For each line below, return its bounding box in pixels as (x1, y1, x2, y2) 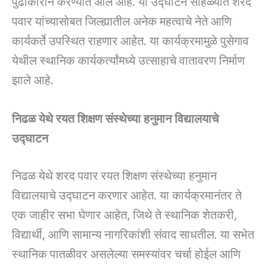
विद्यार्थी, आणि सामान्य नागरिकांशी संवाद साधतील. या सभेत (12, 224, 254, 242)
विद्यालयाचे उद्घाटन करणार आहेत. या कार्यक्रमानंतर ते (12, 185, 242, 202)
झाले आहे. (12, 70, 53, 87)
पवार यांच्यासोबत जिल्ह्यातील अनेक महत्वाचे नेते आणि (12, 11, 232, 28)
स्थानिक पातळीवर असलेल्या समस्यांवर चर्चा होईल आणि (12, 244, 240, 261)
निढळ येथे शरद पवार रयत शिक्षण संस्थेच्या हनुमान (12, 166, 217, 183)
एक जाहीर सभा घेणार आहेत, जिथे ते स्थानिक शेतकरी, (12, 205, 237, 222)
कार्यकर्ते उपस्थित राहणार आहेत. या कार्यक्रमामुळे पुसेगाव (12, 31, 249, 48)
